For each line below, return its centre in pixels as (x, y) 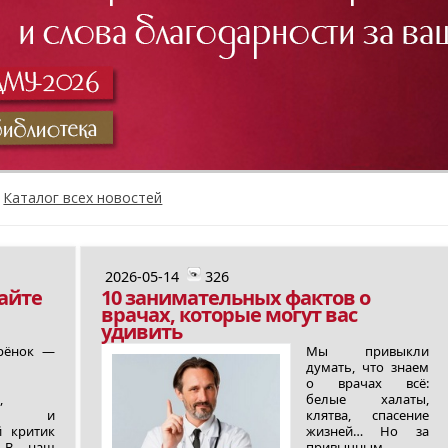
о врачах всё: (367, 383)
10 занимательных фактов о (236, 297)
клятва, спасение (367, 415)
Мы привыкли (367, 351)
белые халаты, (367, 399)
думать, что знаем (367, 367)
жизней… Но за (367, 431)
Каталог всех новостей (83, 197)
